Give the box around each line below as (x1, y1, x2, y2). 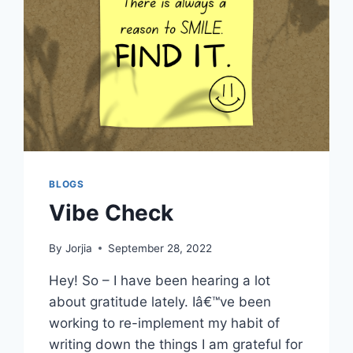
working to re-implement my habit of (49, 314, 281, 331)
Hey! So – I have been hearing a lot (49, 272, 271, 288)
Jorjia (65, 241, 92, 255)
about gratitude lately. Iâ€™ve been (49, 293, 272, 310)
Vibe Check (49, 199, 174, 227)
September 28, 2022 (107, 241, 212, 255)
